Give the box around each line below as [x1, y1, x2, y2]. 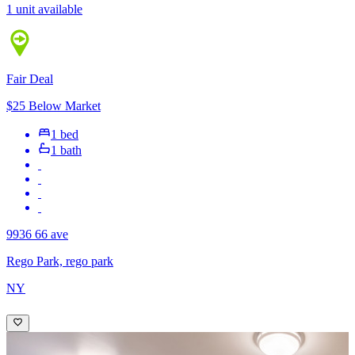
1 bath [51, 143, 82, 157]
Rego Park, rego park [6, 254, 113, 268]
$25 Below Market [6, 98, 101, 113]
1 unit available [6, 2, 82, 16]
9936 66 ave [6, 227, 68, 241]
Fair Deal [6, 71, 53, 86]
